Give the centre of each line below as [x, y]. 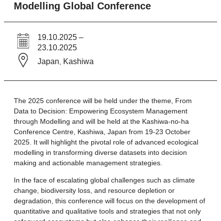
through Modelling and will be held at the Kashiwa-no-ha [101, 121]
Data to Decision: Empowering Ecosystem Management [101, 111]
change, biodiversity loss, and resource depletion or [94, 190]
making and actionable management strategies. [88, 163]
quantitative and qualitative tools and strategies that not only [107, 211]
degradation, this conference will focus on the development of [110, 201]
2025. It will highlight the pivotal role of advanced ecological [106, 142]
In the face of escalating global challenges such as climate [104, 180]
